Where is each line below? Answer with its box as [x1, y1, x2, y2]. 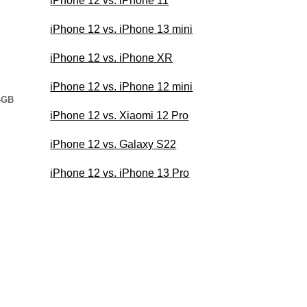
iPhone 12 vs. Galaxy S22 [50, 138, 177, 150]
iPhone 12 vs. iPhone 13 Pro [50, 167, 190, 179]
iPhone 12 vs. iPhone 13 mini [50, 23, 193, 35]
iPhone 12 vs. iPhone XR [50, 51, 173, 64]
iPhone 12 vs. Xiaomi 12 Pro [50, 109, 189, 121]
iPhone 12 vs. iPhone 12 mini [50, 80, 193, 93]
